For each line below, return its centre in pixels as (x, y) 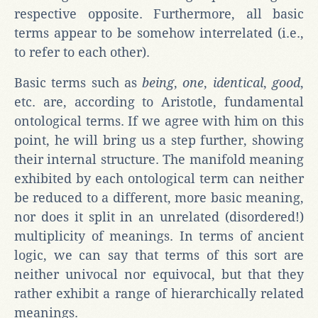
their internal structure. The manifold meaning (159, 159)
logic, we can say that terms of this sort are (159, 255)
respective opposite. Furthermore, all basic (159, 13)
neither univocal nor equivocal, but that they (159, 274)
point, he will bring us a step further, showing (159, 140)
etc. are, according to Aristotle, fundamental (159, 102)
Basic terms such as (78, 82)
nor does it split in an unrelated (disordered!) (159, 216)
